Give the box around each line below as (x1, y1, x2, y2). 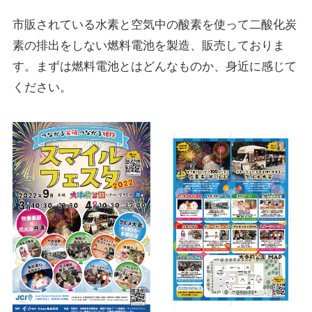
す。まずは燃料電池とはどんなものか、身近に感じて (12, 60, 297, 74)
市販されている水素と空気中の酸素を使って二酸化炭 (12, 18, 297, 32)
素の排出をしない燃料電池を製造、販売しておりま (12, 39, 285, 53)
